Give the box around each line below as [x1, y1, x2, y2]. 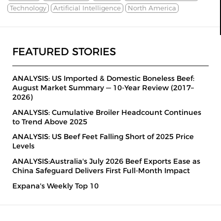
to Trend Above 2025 [12, 117, 87, 126]
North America [128, 4, 176, 12]
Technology [10, 4, 46, 12]
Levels [12, 142, 35, 151]
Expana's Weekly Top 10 [12, 181, 99, 190]
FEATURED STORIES [12, 45, 116, 58]
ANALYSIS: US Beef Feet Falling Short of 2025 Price [12, 132, 194, 142]
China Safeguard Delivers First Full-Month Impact [12, 166, 190, 176]
